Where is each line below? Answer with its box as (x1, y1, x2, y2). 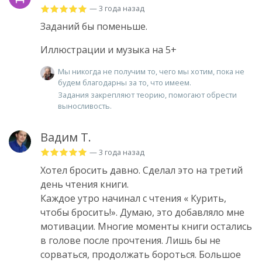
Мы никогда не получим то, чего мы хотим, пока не (58, 66, 244, 77)
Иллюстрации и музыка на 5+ (40, 43, 177, 57)
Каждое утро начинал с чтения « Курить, (40, 191, 226, 205)
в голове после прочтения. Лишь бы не (40, 233, 220, 247)
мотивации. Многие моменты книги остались (40, 219, 252, 233)
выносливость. (58, 100, 112, 111)
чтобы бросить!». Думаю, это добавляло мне (40, 205, 244, 219)
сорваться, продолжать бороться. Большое (40, 247, 241, 261)
